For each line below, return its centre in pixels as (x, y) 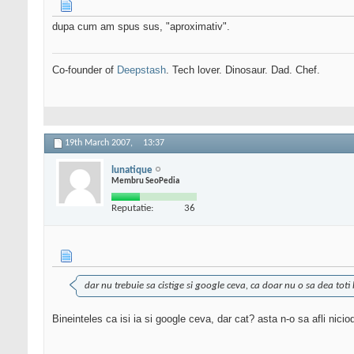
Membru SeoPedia (145, 181)
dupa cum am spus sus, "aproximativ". (141, 27)
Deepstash (141, 70)
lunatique (132, 170)
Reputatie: (132, 208)
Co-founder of (85, 70)
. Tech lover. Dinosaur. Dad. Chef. (243, 70)
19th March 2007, (100, 143)
